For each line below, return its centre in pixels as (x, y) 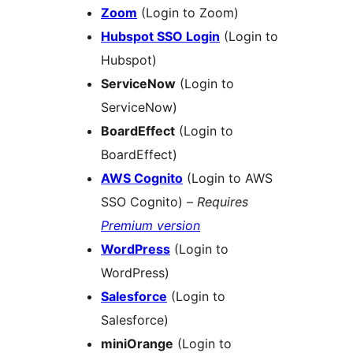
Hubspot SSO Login (160, 37)
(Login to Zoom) (188, 13)
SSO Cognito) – (149, 202)
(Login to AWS (228, 178)
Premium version (150, 226)
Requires (223, 202)
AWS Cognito (142, 178)
